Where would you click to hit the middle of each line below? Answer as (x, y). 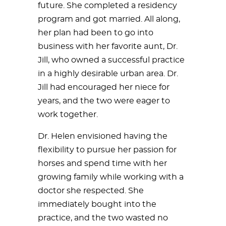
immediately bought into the (97, 204)
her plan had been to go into (96, 33)
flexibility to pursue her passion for (107, 150)
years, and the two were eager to (104, 101)
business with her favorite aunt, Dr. (108, 46)
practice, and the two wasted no (103, 218)
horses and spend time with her (102, 163)
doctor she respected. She (91, 190)
